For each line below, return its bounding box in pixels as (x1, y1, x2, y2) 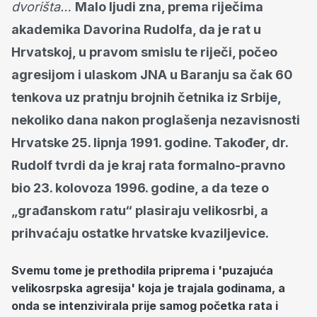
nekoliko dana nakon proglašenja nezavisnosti (11, 112, 300, 127)
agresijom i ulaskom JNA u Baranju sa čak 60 (11, 67, 293, 82)
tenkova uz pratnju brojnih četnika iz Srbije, (11, 89, 281, 105)
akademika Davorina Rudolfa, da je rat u (11, 21, 261, 37)
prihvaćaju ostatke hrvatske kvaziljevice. (11, 225, 269, 241)
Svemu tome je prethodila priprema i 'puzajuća (11, 263, 273, 277)
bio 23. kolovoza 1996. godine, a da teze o (11, 180, 269, 195)
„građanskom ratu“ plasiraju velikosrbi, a (11, 202, 268, 218)
